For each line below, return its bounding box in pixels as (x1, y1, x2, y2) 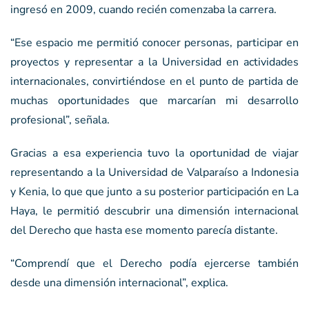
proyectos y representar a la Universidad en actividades (10, 54, 299, 70)
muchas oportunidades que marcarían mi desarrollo (10, 92, 299, 108)
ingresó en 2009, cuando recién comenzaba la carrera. (10, 1, 277, 17)
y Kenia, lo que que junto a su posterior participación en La (10, 183, 299, 199)
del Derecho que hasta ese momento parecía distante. (10, 222, 278, 238)
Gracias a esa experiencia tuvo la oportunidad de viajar (10, 145, 299, 161)
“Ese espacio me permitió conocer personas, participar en (10, 34, 299, 50)
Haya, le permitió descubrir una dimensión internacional (10, 203, 299, 219)
